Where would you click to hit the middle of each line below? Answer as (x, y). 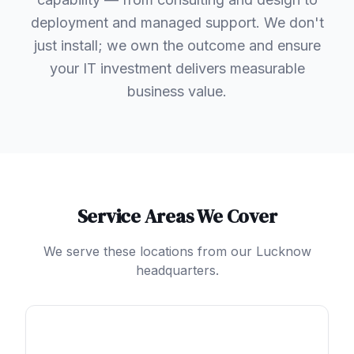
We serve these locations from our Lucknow (177, 251)
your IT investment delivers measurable (177, 68)
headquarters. (177, 270)
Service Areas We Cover (177, 216)
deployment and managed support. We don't (177, 22)
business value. (177, 91)
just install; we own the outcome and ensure (177, 45)
